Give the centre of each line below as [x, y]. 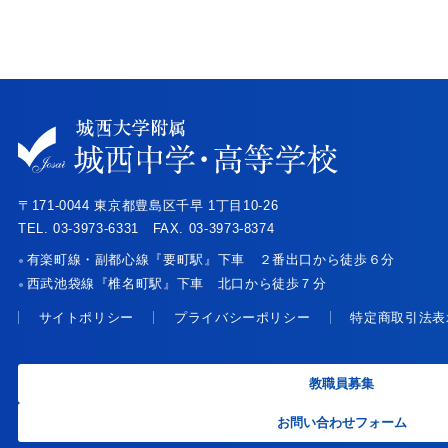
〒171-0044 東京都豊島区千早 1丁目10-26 [148, 205]
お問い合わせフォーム [341, 422]
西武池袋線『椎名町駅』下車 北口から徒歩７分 [176, 283]
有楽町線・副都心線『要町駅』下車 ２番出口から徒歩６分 [210, 259]
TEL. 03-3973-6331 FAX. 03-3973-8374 [146, 228]
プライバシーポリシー [242, 317]
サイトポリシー [86, 317]
